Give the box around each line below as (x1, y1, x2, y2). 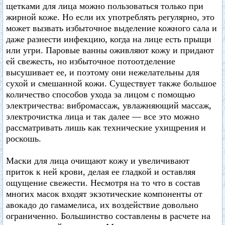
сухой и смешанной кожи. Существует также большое (6, 78, 216, 88)
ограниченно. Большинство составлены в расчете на (6, 211, 210, 221)
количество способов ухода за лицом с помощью (6, 89, 195, 99)
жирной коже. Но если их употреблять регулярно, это (6, 12, 214, 22)
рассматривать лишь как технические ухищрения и (6, 123, 206, 133)
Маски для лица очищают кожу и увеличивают (6, 156, 189, 166)
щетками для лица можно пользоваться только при (6, 1, 203, 11)
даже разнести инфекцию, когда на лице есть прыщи (6, 34, 211, 44)
